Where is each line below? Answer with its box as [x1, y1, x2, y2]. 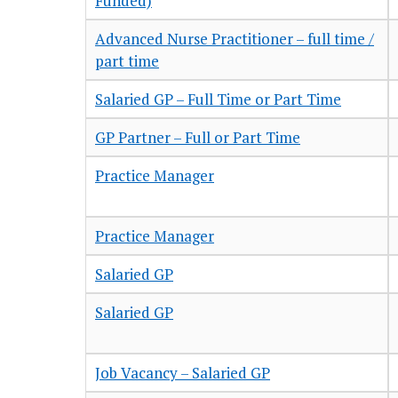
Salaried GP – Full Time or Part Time [95, 89, 341, 110]
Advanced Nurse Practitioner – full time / [95, 28, 374, 50]
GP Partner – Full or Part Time [95, 127, 300, 148]
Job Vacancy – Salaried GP [95, 362, 270, 384]
